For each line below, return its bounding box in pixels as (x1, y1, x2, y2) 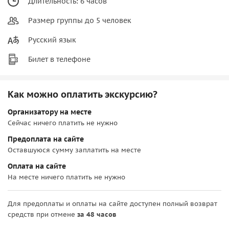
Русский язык (28, 35, 76, 44)
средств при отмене (8, 210, 77, 219)
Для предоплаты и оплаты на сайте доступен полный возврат (8, 199, 217, 208)
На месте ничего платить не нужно (8, 172, 125, 181)
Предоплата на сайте (8, 134, 84, 144)
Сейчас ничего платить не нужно (8, 118, 118, 127)
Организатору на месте (8, 107, 91, 117)
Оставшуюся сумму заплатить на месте (8, 145, 141, 154)
